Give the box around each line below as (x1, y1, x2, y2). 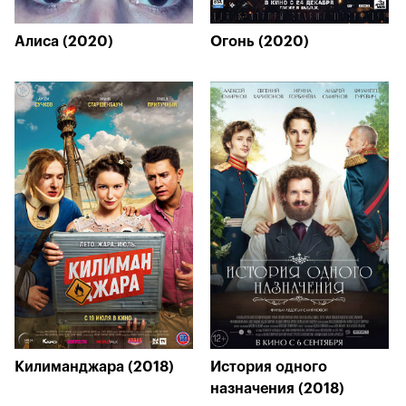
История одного (210, 360, 327, 374)
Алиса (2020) (14, 34, 113, 49)
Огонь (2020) (210, 34, 309, 49)
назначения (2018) (210, 382, 344, 396)
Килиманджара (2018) (14, 360, 174, 374)
